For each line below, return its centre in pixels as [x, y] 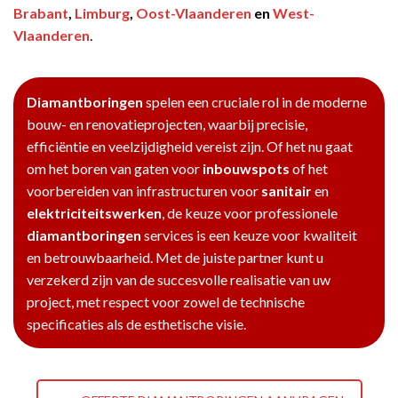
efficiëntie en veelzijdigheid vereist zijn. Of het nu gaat [190, 147]
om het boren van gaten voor [115, 169]
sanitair [287, 191]
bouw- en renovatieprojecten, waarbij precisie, [167, 124]
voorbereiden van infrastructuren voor [144, 191]
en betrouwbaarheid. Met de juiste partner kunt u [175, 258]
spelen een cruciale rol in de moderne [255, 102]
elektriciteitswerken [94, 213]
